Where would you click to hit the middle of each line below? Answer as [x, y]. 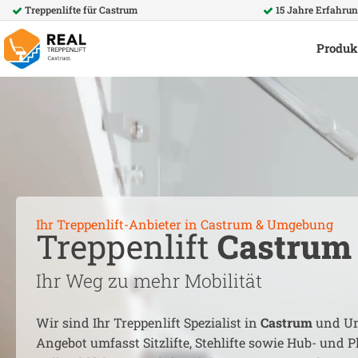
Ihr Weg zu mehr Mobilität [149, 280]
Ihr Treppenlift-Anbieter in [118, 224]
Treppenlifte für [62, 10]
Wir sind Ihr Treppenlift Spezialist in [148, 322]
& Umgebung [293, 224]
